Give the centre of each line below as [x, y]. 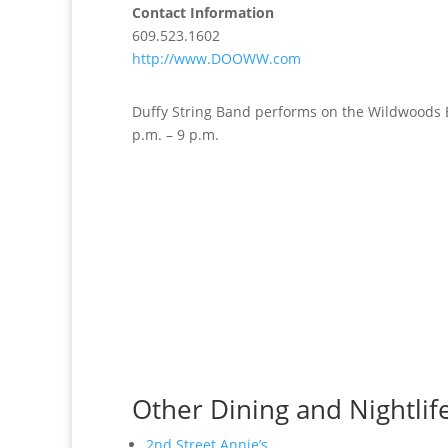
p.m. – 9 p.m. [175, 134]
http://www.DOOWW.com [216, 58]
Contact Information [203, 12]
